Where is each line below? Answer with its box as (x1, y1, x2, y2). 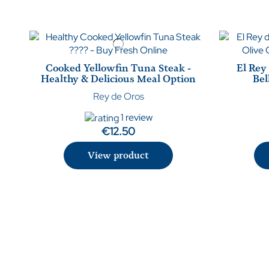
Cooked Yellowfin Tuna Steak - (46, 62, 192, 74)
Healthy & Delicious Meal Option (41, 73, 196, 85)
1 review (120, 110, 153, 124)
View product (88, 150, 150, 162)
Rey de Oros (92, 90, 144, 103)
